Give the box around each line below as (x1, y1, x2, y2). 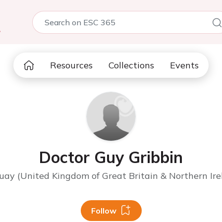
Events (170, 59, 199, 71)
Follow (91, 206, 116, 216)
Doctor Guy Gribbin (39, 147, 183, 167)
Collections (109, 59, 154, 71)
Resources (50, 59, 93, 71)
